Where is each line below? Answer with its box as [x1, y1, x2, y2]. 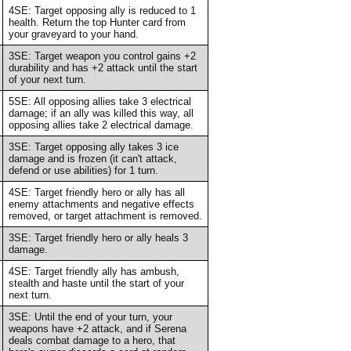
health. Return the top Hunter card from [8, 16, 186, 28]
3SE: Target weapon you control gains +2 [8, 49, 196, 62]
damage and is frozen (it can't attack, [8, 152, 177, 165]
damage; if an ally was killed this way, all [8, 107, 194, 119]
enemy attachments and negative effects [8, 197, 194, 210]
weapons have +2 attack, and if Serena [8, 322, 186, 335]
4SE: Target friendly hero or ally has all [8, 186, 185, 198]
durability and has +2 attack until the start [8, 61, 197, 74]
